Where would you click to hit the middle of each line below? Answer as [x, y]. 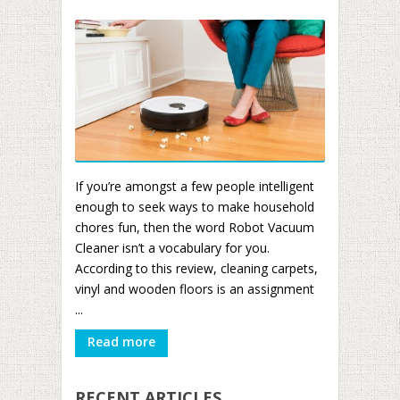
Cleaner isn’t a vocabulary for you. [172, 248]
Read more [121, 342]
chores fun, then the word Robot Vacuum [195, 227]
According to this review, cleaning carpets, [196, 268]
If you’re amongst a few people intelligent [195, 186]
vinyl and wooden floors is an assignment [195, 289]
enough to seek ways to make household [195, 207]
